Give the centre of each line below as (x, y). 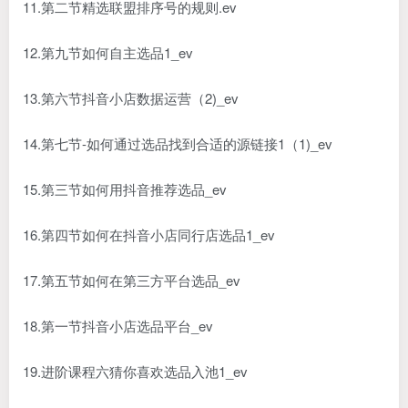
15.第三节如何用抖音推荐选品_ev (125, 189)
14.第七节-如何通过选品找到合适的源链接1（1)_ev (178, 143)
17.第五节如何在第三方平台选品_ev (132, 280)
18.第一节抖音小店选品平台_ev (118, 326)
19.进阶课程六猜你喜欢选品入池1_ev (135, 371)
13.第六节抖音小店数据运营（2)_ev (131, 98)
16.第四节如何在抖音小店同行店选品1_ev (149, 235)
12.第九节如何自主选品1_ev (108, 52)
